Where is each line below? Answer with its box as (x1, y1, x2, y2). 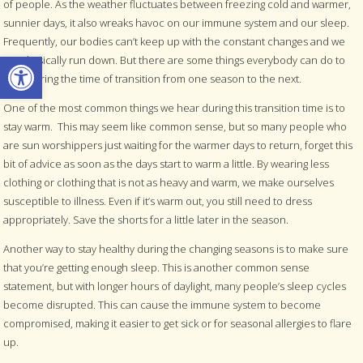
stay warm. (3, 118, 53, 134)
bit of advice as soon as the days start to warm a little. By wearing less (3, 156, 330, 171)
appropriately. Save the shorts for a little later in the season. (3, 211, 289, 227)
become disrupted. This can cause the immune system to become (3, 297, 322, 312)
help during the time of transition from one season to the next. (3, 70, 302, 86)
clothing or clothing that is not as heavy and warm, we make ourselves (3, 174, 335, 190)
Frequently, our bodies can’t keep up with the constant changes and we (3, 33, 346, 49)
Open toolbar (7, 46, 93, 81)
